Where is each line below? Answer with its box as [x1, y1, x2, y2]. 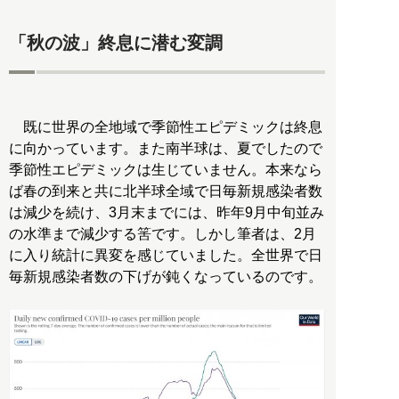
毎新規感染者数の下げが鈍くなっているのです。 [9, 268, 322, 284]
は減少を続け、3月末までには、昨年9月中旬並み [9, 204, 324, 220]
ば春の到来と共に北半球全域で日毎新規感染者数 [9, 183, 322, 199]
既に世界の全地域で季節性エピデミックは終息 [9, 118, 322, 134]
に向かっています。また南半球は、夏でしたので [9, 140, 322, 156]
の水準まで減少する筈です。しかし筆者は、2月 [9, 225, 316, 241]
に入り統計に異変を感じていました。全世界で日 [9, 247, 322, 263]
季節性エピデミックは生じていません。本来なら [9, 161, 322, 177]
